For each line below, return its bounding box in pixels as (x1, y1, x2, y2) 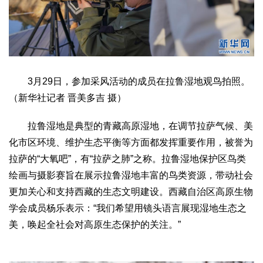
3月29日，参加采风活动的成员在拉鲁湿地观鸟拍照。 (9, 76, 250, 87)
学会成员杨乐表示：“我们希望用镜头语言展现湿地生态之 (9, 203, 247, 214)
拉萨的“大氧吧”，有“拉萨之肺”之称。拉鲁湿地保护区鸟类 (9, 154, 246, 164)
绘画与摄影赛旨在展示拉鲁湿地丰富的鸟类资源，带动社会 (9, 170, 253, 181)
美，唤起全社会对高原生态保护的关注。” (9, 220, 181, 230)
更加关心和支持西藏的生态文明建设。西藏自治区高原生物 (9, 187, 253, 197)
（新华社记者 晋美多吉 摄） (9, 93, 126, 103)
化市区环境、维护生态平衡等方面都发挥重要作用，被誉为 (9, 137, 253, 148)
